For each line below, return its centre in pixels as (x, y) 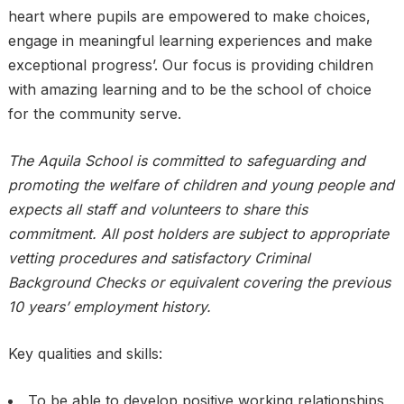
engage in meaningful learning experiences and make (190, 41)
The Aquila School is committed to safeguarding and (186, 161)
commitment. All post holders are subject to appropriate (198, 234)
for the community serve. (94, 114)
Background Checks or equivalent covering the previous (199, 282)
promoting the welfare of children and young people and (201, 185)
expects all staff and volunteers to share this (157, 209)
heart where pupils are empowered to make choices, (189, 16)
